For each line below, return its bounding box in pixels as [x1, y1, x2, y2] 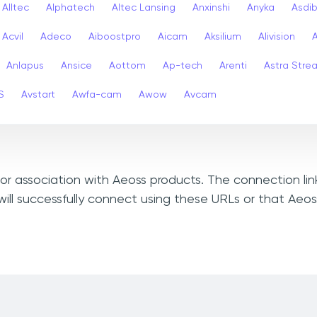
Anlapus [6, 60, 44, 71]
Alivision [258, 31, 295, 42]
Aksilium [204, 31, 241, 42]
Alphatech [46, 2, 95, 13]
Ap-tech [163, 60, 202, 71]
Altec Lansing [112, 2, 175, 13]
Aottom [109, 60, 146, 71]
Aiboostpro [88, 31, 141, 42]
